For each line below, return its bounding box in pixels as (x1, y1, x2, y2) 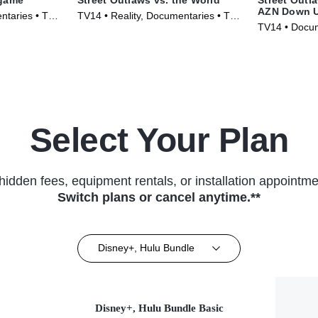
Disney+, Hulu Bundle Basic (94, 302, 224, 314)
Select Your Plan (29, 121, 289, 159)
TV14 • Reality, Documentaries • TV (77, 9, 236, 21)
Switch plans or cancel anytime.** (57, 190, 261, 204)
